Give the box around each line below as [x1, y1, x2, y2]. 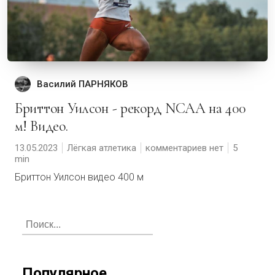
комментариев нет [145, 142, 223, 153]
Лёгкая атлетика [67, 142, 136, 153]
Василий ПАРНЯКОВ [37, 79, 128, 90]
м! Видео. [15, 117, 68, 135]
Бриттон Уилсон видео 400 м [15, 171, 144, 183]
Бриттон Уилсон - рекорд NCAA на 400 [15, 99, 23, 117]
